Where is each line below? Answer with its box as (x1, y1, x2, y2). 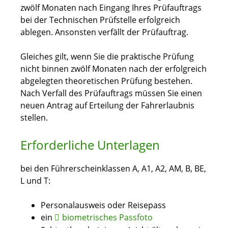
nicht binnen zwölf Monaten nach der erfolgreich (20, 63, 207, 75)
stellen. (20, 112, 48, 124)
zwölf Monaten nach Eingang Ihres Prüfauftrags (20, 2, 202, 14)
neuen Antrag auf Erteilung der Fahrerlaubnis (20, 100, 194, 111)
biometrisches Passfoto (62, 212, 153, 223)
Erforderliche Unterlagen (20, 136, 160, 154)
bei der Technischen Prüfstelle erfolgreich (20, 14, 180, 26)
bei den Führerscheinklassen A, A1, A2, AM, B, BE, (20, 163, 206, 175)
